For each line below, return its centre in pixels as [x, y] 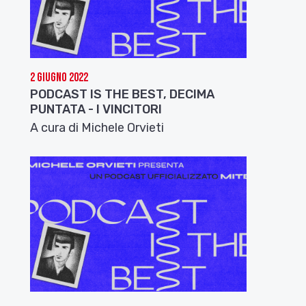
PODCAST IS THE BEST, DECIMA [123, 95]
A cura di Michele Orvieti [97, 128]
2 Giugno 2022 [59, 78]
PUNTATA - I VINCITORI [96, 110]
